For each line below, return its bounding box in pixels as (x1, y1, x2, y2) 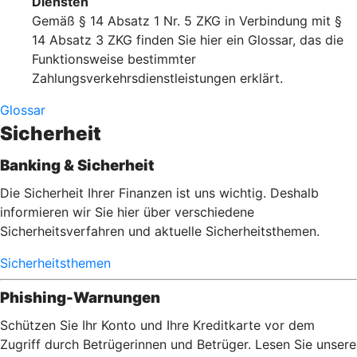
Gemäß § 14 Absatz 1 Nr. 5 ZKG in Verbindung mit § (32, 13, 342, 29)
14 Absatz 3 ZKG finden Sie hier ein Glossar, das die (32, 32, 343, 48)
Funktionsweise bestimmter (32, 51, 196, 67)
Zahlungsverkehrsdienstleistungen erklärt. (32, 70, 283, 86)
